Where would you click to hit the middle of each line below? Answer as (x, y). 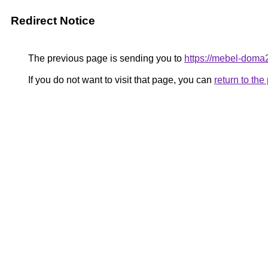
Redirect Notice (53, 21)
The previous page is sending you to (105, 58)
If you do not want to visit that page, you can (120, 80)
